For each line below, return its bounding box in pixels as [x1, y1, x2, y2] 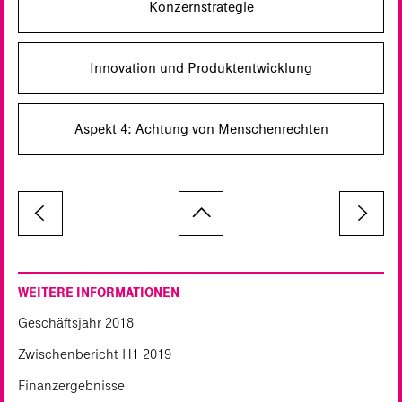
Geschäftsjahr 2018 [18, 313, 134, 331]
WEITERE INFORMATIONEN [18, 284, 179, 301]
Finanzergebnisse [18, 376, 125, 394]
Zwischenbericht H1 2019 [18, 345, 171, 363]
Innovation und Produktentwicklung [90, 58, 312, 76]
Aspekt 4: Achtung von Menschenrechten [74, 119, 328, 137]
